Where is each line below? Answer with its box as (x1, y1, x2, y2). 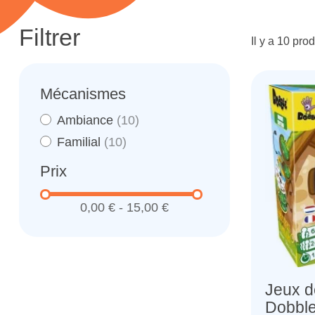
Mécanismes (40, 85, 126, 103)
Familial (57, 135, 104, 150)
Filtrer (19, 24, 80, 51)
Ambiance (57, 113, 117, 128)
